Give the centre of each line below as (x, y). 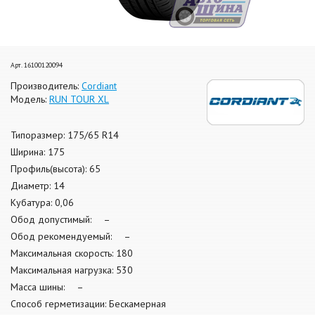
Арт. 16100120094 (37, 65)
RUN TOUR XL (79, 99)
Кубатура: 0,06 (42, 203)
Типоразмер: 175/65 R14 (65, 135)
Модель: (30, 99)
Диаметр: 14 (38, 186)
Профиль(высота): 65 (56, 169)
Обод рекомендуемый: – (71, 237)
